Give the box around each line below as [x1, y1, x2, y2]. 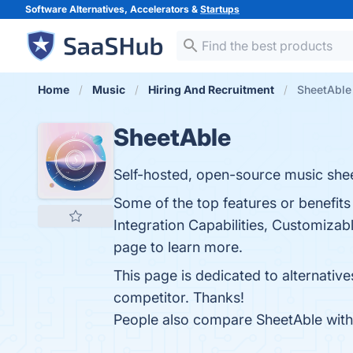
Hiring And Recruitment [148, 83, 274, 96]
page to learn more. [113, 239, 243, 255]
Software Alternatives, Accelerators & [25, 3, 200, 15]
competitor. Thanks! [113, 289, 244, 306]
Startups [200, 3, 240, 15]
